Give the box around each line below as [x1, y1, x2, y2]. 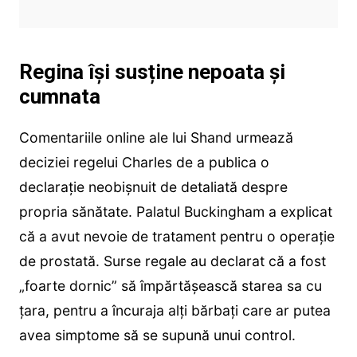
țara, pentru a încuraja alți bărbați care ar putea [18, 302, 331, 320]
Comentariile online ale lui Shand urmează [18, 129, 293, 147]
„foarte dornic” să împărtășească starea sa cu [18, 277, 322, 295]
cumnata [18, 84, 100, 109]
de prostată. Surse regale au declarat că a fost [18, 253, 326, 270]
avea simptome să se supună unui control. [18, 327, 296, 344]
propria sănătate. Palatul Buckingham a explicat [18, 203, 332, 221]
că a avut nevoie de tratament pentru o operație [18, 228, 335, 245]
